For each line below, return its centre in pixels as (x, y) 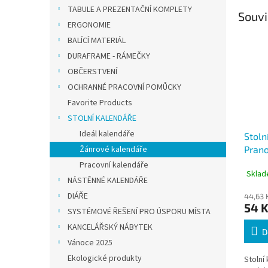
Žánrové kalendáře (113, 150)
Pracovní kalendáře (114, 165)
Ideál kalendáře (107, 134)
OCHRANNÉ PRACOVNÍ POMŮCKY (124, 87)
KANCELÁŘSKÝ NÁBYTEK (110, 227)
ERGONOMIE (89, 25)
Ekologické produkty (105, 258)
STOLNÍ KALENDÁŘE (102, 118)
